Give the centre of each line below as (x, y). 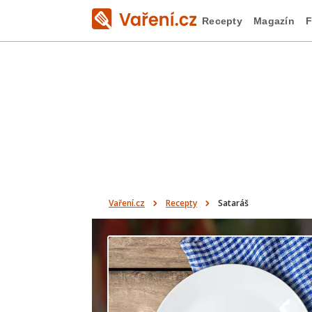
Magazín (274, 21)
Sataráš (233, 203)
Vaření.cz (127, 203)
